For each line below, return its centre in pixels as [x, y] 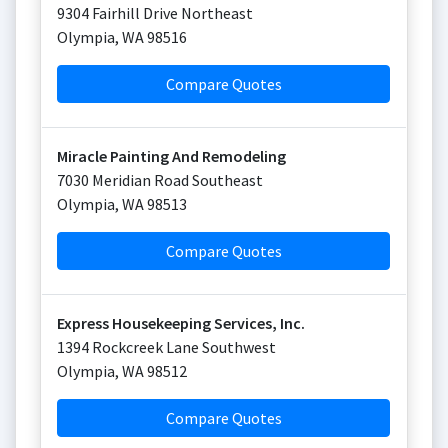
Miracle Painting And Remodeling [171, 156]
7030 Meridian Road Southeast [160, 180]
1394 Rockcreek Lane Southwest [166, 347]
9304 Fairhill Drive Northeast [155, 13]
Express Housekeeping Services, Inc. [181, 323]
